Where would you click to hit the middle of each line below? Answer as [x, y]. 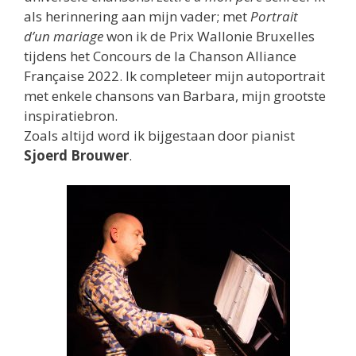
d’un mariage [64, 36]
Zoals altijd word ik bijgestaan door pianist [159, 135]
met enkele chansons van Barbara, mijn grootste [175, 95]
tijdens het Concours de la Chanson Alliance [160, 56]
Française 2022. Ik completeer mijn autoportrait [174, 75]
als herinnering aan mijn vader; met [137, 16]
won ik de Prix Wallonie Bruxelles [209, 36]
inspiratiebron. [71, 115]
